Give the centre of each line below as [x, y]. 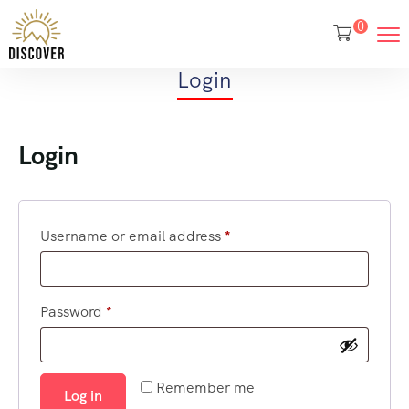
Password [73, 312]
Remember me [205, 388]
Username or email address [132, 236]
